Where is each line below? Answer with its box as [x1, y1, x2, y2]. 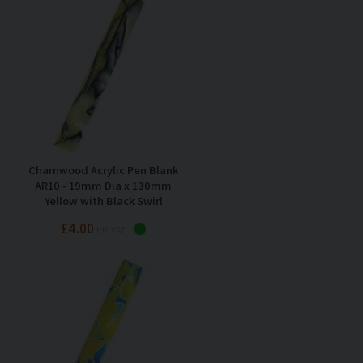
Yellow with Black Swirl [44, 192, 163, 208]
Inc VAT [96, 223, 126, 236]
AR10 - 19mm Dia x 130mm [35, 177, 172, 193]
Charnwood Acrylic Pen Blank [28, 161, 178, 177]
